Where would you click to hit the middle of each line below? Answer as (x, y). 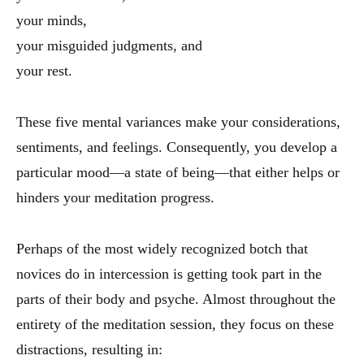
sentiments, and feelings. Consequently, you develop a (177, 147)
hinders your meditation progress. (115, 198)
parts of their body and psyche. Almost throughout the (176, 299)
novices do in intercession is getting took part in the (169, 274)
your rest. (44, 71)
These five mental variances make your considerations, (178, 122)
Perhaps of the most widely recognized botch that (162, 249)
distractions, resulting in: (89, 350)
